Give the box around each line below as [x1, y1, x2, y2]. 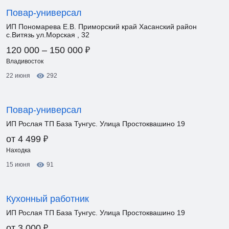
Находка [6, 147, 31, 154]
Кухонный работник [6, 194, 89, 204]
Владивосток [6, 58, 43, 65]
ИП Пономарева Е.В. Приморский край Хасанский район [6, 22, 197, 31]
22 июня [6, 72, 30, 79]
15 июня [6, 161, 30, 168]
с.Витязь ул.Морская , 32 [6, 31, 89, 39]
